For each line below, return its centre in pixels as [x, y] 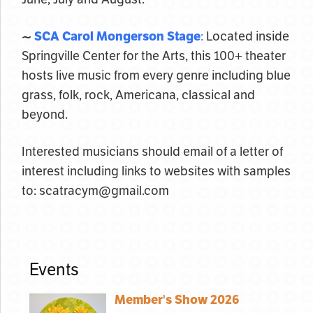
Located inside [246, 36]
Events [54, 270]
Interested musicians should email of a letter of [152, 152]
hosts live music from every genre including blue [156, 75]
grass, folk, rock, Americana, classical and [138, 95]
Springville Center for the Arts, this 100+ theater [154, 56]
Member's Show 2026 [177, 300]
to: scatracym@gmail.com [95, 191]
